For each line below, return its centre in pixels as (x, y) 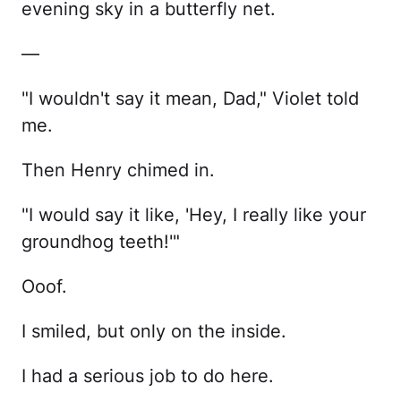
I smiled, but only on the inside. (154, 331)
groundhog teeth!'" (101, 241)
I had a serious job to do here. (148, 375)
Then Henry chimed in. (118, 170)
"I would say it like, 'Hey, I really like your (194, 214)
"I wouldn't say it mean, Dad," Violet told (190, 98)
